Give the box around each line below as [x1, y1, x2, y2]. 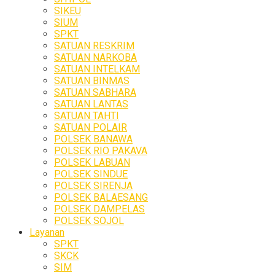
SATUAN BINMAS [54, 74, 130, 87]
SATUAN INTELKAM [54, 63, 140, 75]
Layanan [29, 226, 64, 238]
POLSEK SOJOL [54, 214, 124, 227]
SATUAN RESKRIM [54, 39, 134, 52]
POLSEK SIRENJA [54, 179, 133, 192]
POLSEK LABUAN [54, 156, 130, 168]
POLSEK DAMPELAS [54, 203, 145, 215]
